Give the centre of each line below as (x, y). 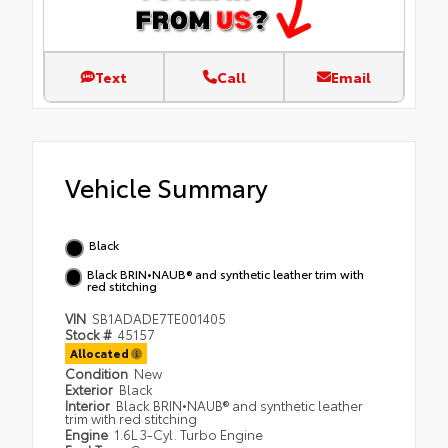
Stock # (90, 334)
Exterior (90, 389)
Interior (89, 405)
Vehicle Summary (166, 187)
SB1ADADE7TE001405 (159, 318)
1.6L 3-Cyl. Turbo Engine (189, 434)
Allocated (100, 353)
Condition (98, 373)
